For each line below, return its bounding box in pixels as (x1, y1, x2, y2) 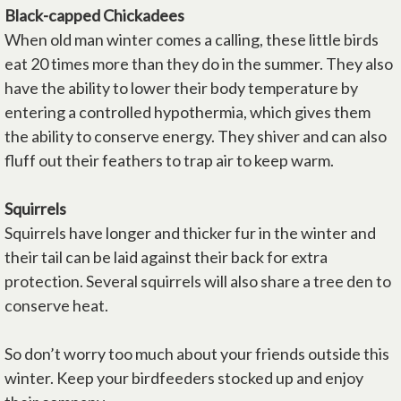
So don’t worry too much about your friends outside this (4, 344, 389, 363)
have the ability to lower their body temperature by (4, 78, 358, 98)
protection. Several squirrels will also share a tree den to (4, 271, 391, 291)
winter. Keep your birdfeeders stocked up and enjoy (4, 368, 363, 388)
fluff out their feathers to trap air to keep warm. (4, 150, 337, 170)
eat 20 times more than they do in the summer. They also (4, 54, 393, 73)
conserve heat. (4, 295, 108, 315)
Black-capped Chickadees (4, 5, 184, 25)
